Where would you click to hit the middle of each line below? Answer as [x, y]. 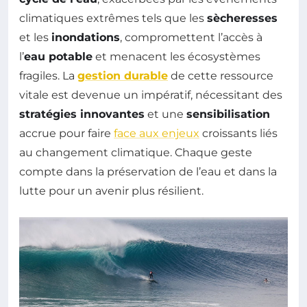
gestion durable [123, 76]
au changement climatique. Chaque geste [136, 152]
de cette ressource [221, 76]
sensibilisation [228, 114]
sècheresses [242, 18]
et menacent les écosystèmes [176, 57]
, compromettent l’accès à [191, 37]
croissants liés [238, 133]
